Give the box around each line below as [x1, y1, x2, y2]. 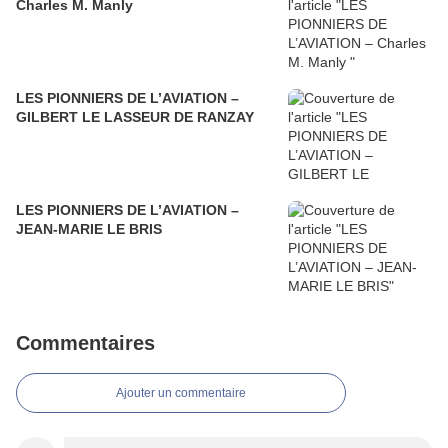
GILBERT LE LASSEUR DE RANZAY [16, 109, 254, 126]
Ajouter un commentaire [116, 386, 246, 401]
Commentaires [16, 332, 155, 355]
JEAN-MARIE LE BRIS [16, 221, 162, 238]
